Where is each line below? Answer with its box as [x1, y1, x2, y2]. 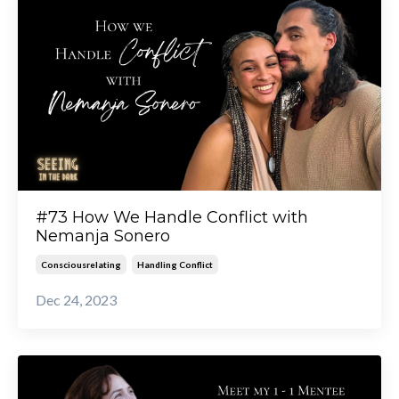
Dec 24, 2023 [36, 291, 117, 309]
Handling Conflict [137, 259, 213, 271]
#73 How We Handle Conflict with [36, 208, 308, 228]
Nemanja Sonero [36, 226, 170, 247]
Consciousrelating [41, 259, 121, 271]
